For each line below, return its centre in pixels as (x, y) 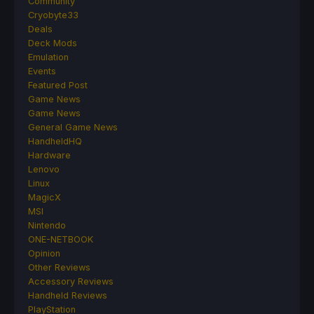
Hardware (49, 155)
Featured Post (58, 85)
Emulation (48, 57)
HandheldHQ (55, 141)
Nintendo (47, 225)
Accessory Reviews (71, 281)
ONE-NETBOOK (61, 239)
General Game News (73, 127)
